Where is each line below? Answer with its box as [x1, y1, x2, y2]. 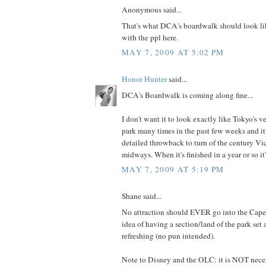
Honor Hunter [122, 74, 167, 85]
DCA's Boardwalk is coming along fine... [122, 89, 253, 100]
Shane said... [122, 191, 161, 202]
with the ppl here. [122, 31, 178, 43]
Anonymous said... [122, 4, 182, 15]
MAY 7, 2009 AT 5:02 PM [122, 47, 224, 58]
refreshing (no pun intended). [122, 230, 215, 241]
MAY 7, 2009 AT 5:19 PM [122, 164, 224, 175]
